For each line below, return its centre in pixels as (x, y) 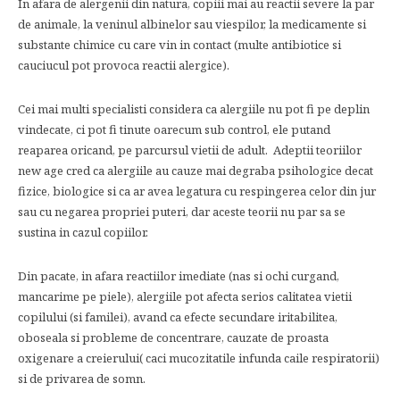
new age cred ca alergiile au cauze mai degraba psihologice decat (196, 171)
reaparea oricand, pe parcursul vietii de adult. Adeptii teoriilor (190, 150)
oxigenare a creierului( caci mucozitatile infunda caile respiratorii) (199, 358)
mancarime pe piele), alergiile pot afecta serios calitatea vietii (185, 296)
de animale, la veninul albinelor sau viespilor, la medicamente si (192, 24)
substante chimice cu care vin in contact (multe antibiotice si (179, 45)
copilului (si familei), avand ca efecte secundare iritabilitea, (178, 317)
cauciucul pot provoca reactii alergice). (124, 65)
